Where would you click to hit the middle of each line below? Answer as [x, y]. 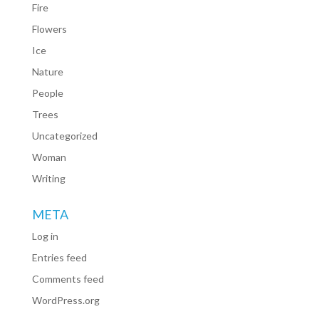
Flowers [49, 28]
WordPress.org [66, 300]
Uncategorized [64, 135]
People [47, 93]
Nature [47, 71]
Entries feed [59, 257]
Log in [45, 236]
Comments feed [68, 278]
